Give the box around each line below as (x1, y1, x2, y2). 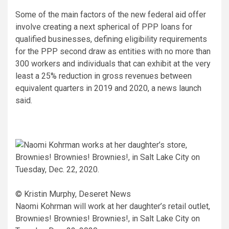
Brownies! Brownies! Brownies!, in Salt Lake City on (15, 214, 200, 224)
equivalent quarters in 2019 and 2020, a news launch (15, 83, 201, 94)
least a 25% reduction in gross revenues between (15, 71, 192, 81)
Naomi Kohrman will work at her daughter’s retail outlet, (15, 201, 210, 212)
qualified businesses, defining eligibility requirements (15, 34, 207, 44)
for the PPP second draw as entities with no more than (15, 47, 211, 57)
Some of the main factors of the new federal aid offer (15, 10, 206, 20)
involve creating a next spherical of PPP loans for (15, 22, 192, 32)
